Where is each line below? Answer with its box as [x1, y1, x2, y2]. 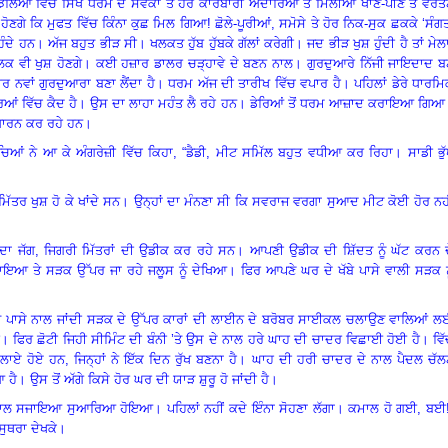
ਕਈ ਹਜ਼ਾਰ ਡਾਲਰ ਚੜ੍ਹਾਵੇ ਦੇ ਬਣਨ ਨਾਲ [95, 55, 294, 71]
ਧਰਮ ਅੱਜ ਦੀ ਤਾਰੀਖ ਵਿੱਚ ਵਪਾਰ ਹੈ [168, 75, 341, 91]
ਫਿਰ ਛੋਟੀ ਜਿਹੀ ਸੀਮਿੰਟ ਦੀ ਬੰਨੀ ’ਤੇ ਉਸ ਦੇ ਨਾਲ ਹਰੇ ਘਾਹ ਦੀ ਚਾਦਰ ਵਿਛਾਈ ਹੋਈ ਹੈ [12, 331, 420, 347]
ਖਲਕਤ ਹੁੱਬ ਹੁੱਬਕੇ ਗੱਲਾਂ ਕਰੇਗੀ [150, 35, 295, 51]
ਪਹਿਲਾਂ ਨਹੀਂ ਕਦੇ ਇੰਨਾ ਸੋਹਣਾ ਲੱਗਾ [166, 400, 335, 416]
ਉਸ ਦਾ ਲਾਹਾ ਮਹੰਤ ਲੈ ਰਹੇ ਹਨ [90, 95, 237, 111]
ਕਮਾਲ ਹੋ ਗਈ [348, 400, 418, 416]
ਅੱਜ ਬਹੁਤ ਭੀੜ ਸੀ [48, 35, 137, 51]
